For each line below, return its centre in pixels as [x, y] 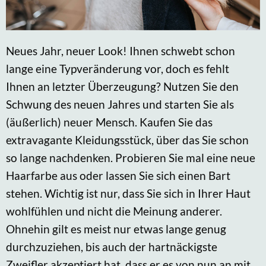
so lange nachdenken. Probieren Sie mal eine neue [131, 158]
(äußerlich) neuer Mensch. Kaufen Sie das [109, 122]
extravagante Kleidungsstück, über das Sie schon [127, 140]
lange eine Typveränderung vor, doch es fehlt [118, 69]
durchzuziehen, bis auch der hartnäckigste [112, 247]
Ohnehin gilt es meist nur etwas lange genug [116, 229]
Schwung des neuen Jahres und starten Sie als [120, 104]
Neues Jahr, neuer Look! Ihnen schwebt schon [121, 51]
